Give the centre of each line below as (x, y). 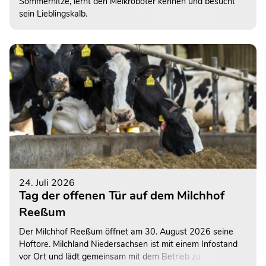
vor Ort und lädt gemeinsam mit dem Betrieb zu (110, 256)
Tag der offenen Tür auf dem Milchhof (122, 195)
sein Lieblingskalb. (53, 14)
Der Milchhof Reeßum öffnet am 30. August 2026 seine (126, 231)
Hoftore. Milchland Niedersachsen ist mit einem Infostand (128, 244)
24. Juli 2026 (47, 183)
